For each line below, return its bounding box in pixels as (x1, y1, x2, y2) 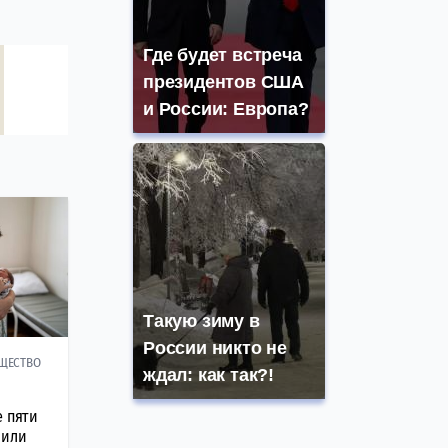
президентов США (143, 72, 305, 93)
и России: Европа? (143, 99, 309, 120)
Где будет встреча (143, 45, 302, 66)
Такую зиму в (143, 311, 260, 332)
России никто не (143, 338, 288, 359)
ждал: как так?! (143, 365, 275, 386)
